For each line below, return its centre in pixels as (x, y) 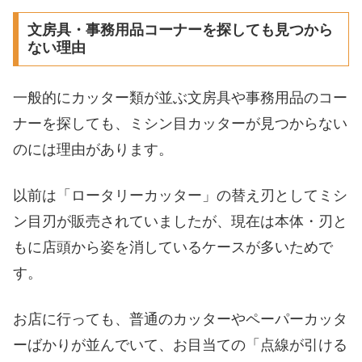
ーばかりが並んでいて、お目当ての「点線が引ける (180, 345)
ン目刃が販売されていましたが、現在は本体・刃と (180, 221)
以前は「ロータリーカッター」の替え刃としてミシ (180, 195)
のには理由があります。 (93, 149)
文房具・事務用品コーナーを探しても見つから (180, 30)
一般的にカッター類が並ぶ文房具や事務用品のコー (180, 97)
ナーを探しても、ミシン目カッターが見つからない (180, 123)
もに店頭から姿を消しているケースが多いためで (173, 247)
